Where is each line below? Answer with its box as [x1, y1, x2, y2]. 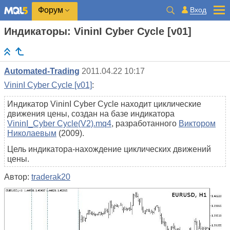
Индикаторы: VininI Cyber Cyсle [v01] [4, 26, 191, 37]
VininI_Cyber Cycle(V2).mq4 [7, 119, 111, 128]
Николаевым [7, 129, 56, 138]
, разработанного [111, 119, 179, 128]
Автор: [4, 172, 31, 182]
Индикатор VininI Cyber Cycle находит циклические [7, 100, 201, 109]
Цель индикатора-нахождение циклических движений [7, 145, 211, 154]
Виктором [179, 119, 216, 128]
